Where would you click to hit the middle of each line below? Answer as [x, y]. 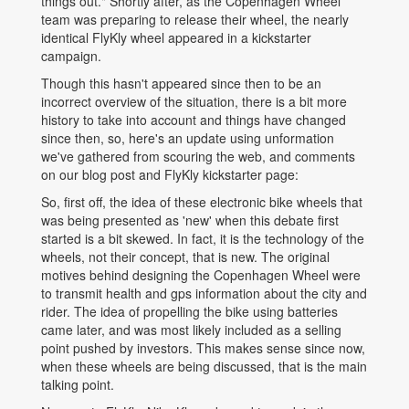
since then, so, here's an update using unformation [188, 138]
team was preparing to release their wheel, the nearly [195, 20]
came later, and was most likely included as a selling [191, 330]
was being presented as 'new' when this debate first [190, 220]
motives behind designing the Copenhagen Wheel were [201, 275]
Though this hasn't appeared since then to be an [181, 84]
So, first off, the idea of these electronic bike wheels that [202, 202]
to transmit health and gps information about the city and [204, 294]
